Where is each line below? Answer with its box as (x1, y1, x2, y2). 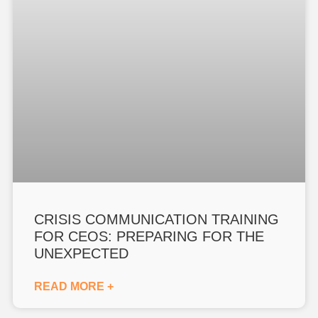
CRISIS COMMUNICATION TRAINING (34, 211, 280, 227)
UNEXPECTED (34, 245, 129, 261)
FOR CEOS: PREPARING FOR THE (34, 228, 265, 244)
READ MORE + (34, 280, 114, 292)
